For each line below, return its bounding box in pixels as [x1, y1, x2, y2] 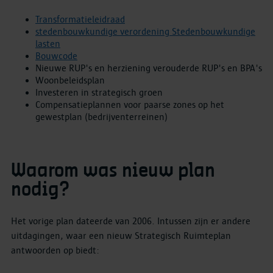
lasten [35, 38, 60, 49]
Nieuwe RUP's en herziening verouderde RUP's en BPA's [35, 62, 262, 74]
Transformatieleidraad [35, 13, 125, 25]
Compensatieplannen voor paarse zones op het [35, 99, 224, 110]
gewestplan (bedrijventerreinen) [35, 111, 168, 122]
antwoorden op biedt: [11, 245, 99, 257]
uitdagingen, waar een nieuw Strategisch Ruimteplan [11, 230, 231, 242]
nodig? [11, 180, 69, 199]
